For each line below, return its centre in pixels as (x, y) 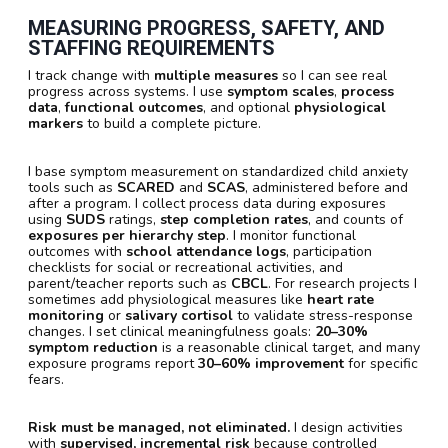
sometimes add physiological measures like (167, 299)
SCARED (146, 187)
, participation (329, 251)
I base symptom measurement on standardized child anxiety (218, 171)
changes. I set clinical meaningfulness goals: (171, 331)
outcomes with (77, 251)
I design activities (346, 427)
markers (55, 123)
